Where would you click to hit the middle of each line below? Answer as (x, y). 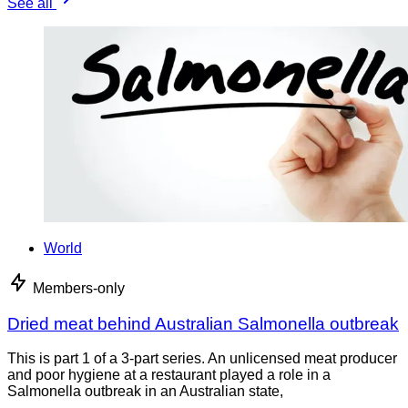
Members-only (79, 289)
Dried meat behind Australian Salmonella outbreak (203, 323)
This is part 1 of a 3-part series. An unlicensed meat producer (202, 359)
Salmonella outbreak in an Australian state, (145, 392)
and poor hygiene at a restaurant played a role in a (169, 375)
